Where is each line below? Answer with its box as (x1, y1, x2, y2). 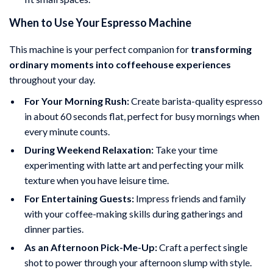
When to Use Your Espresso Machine (9, 16, 191, 29)
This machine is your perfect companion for (9, 43, 191, 55)
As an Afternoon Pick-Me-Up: (24, 241, 157, 253)
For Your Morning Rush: (24, 95, 129, 107)
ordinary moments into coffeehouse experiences (9, 58, 231, 70)
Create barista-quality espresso (129, 95, 263, 107)
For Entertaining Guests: (24, 193, 134, 204)
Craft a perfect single (157, 241, 247, 253)
